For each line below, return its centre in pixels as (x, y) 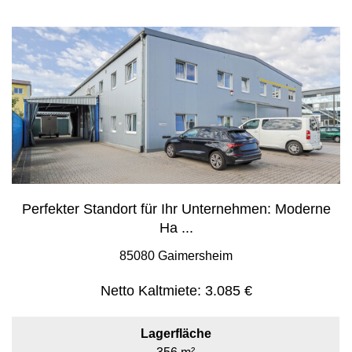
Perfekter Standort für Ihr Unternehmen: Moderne (176, 209)
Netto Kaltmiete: (150, 291)
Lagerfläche (176, 334)
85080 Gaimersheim (176, 256)
